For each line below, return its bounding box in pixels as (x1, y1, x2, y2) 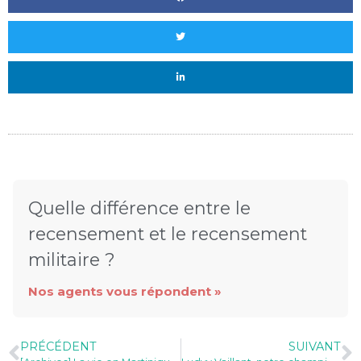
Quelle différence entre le (28, 197, 251, 218)
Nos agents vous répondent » (28, 283, 222, 299)
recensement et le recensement (28, 222, 307, 244)
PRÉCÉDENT (20, 338, 97, 354)
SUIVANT (288, 338, 341, 354)
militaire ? (28, 248, 115, 270)
